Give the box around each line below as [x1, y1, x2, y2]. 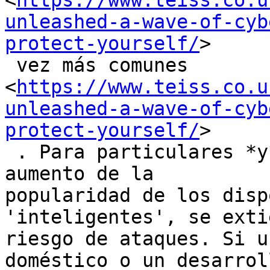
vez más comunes [5, 54, 16, 77]
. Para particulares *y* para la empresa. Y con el [5, 141, 16, 163]
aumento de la [5, 163, 154, 185]
